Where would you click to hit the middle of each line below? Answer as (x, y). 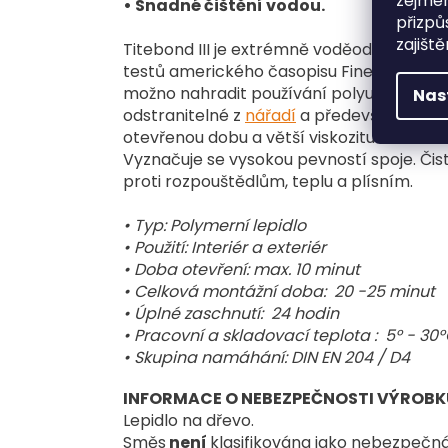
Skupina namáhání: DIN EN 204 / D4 (272, 357)
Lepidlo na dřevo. (188, 420)
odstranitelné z (184, 115)
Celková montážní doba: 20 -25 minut (284, 291)
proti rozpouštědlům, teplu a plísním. (268, 181)
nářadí (270, 115)
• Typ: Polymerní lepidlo (214, 225)
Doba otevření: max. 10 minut (247, 269)
